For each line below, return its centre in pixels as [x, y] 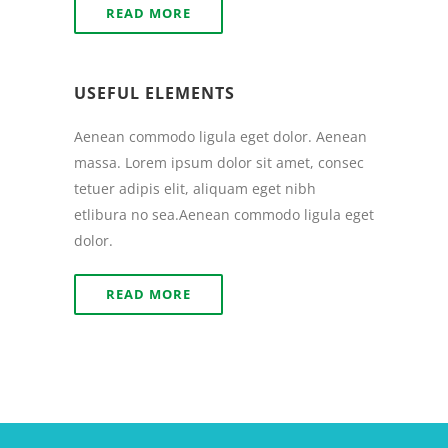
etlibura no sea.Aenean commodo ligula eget [224, 214]
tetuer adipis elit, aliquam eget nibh [195, 188]
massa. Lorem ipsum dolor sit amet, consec [219, 162]
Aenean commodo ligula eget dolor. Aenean [220, 136]
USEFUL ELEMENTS [154, 93]
